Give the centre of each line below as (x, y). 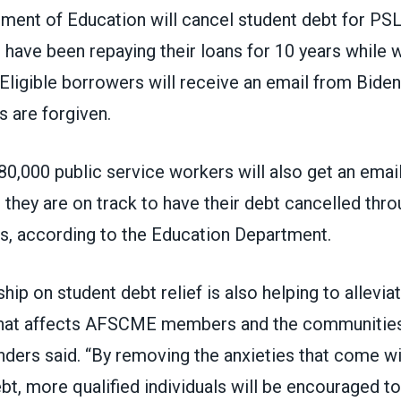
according (56, 234)
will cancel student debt (243, 19)
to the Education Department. (213, 234)
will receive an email (228, 82)
